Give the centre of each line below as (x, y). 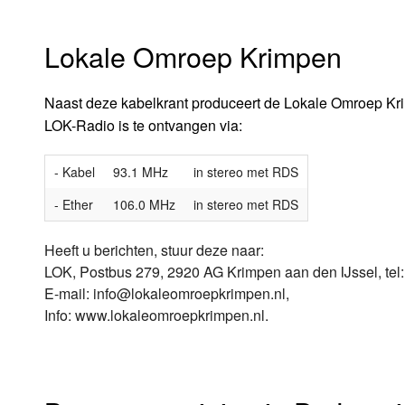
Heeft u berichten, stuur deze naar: (154, 250)
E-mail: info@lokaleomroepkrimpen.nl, (166, 293)
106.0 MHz (144, 204)
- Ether (73, 204)
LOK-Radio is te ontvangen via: (143, 125)
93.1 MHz (140, 171)
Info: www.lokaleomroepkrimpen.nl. (156, 315)
